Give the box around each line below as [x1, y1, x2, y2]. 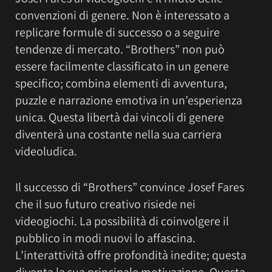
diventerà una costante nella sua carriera [15, 126, 222, 142]
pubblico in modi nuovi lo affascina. [15, 229, 195, 246]
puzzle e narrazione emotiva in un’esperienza [15, 92, 242, 108]
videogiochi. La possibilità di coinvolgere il [15, 212, 229, 229]
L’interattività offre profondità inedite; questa [15, 246, 246, 263]
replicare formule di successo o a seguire [15, 24, 220, 40]
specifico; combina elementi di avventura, [15, 75, 227, 91]
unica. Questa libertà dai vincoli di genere [15, 109, 224, 125]
